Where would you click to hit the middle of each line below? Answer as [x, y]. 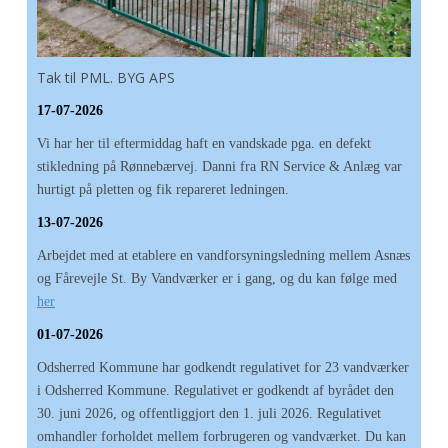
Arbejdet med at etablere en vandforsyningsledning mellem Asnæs [223, 255]
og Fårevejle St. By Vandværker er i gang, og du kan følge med [217, 278]
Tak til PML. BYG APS [106, 77]
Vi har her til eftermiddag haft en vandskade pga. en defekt [204, 143]
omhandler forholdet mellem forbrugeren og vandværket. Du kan [221, 436]
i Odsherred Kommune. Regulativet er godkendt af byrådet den [215, 390]
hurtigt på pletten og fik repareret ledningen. [163, 189]
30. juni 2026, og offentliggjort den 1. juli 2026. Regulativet [209, 413]
